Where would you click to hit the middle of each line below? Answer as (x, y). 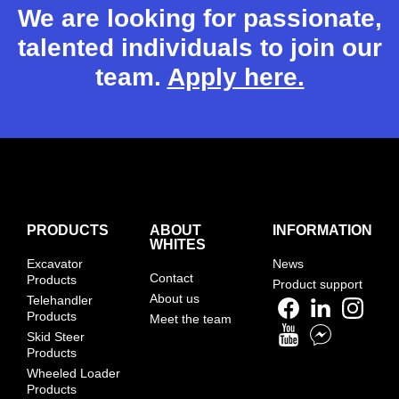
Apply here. (236, 77)
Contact (171, 277)
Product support (318, 284)
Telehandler (60, 300)
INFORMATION (322, 230)
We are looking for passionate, (199, 18)
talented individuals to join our (199, 48)
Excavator (55, 263)
